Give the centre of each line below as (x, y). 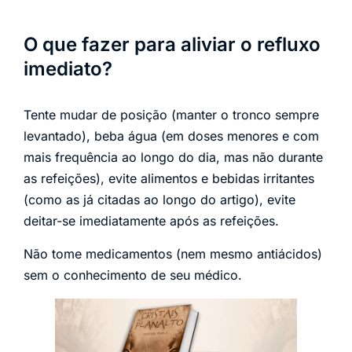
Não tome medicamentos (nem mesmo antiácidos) (173, 253)
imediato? (68, 69)
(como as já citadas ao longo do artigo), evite (159, 200)
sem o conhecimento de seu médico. (133, 275)
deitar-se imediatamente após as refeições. (151, 221)
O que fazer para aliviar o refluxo (172, 45)
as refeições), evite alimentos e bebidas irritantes (169, 179)
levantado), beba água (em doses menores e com (171, 136)
